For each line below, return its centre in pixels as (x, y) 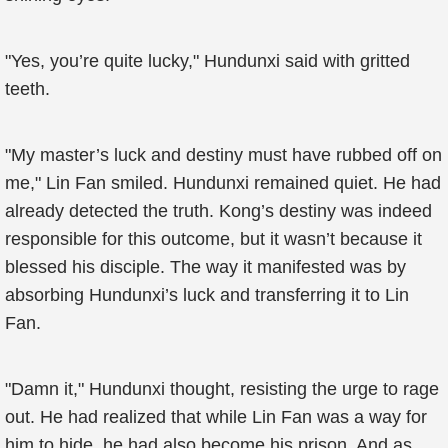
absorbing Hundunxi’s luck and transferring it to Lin (207, 295)
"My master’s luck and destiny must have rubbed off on (223, 155)
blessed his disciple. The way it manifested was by (205, 267)
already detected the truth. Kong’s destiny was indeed (218, 211)
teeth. (27, 89)
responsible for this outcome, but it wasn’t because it (213, 239)
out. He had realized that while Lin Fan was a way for (216, 417)
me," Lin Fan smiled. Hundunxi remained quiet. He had (223, 183)
